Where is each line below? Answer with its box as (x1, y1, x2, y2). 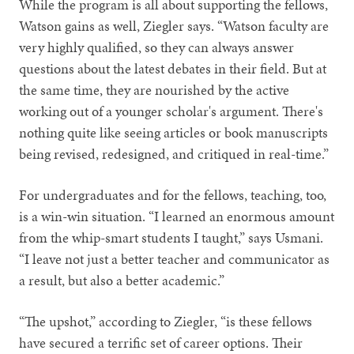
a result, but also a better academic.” (19, 270, 225, 291)
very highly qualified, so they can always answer (19, 37, 295, 58)
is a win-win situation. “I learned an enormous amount (19, 206, 335, 227)
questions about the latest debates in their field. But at (19, 58, 327, 79)
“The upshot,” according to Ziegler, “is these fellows (19, 311, 313, 332)
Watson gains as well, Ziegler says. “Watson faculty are (19, 16, 330, 36)
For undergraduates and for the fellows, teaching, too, (19, 185, 327, 205)
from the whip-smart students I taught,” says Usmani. (19, 228, 324, 248)
